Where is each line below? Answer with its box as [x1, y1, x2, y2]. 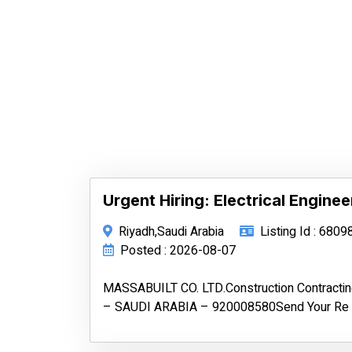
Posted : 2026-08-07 [120, 241, 236, 260]
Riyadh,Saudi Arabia [119, 222, 224, 241]
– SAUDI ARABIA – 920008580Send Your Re [103, 298, 349, 317]
